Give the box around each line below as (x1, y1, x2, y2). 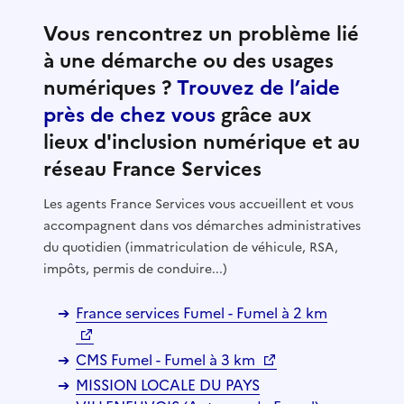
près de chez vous (43, 99, 216, 130)
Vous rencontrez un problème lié (43, 18, 359, 49)
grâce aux (216, 99, 311, 130)
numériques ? (43, 72, 177, 103)
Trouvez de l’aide (177, 72, 340, 103)
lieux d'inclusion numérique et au (43, 126, 360, 157)
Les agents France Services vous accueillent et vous (43, 194, 353, 214)
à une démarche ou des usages (43, 45, 334, 76)
